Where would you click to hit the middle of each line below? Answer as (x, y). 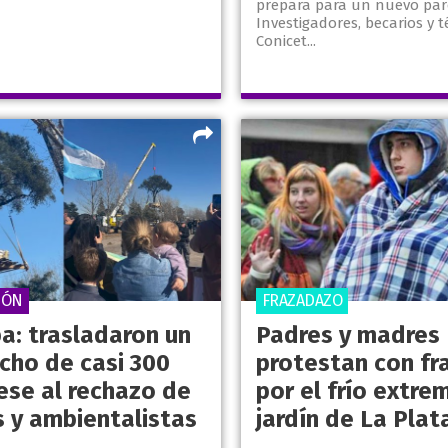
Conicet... (285, 41)
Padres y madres (347, 335)
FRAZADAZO (301, 301)
